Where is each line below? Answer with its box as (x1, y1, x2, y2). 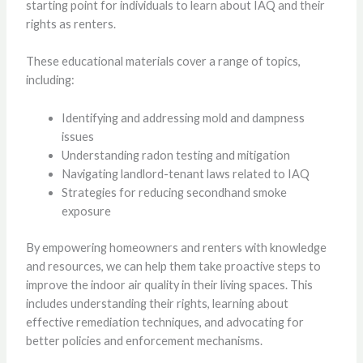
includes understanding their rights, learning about (25, 296, 288, 310)
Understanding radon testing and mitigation (61, 147, 290, 162)
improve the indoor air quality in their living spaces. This (25, 277, 313, 292)
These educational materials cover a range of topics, (25, 54, 301, 69)
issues (61, 129, 94, 143)
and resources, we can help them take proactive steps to (25, 258, 321, 273)
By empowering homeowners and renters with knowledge (25, 240, 327, 254)
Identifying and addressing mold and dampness (61, 110, 305, 125)
